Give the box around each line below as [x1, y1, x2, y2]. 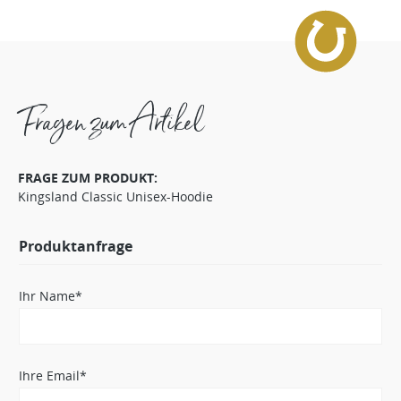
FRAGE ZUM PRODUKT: [18, 168, 158, 186]
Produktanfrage [19, 235, 132, 256]
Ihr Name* [19, 286, 82, 304]
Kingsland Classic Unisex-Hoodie [18, 187, 213, 205]
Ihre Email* [19, 366, 87, 384]
